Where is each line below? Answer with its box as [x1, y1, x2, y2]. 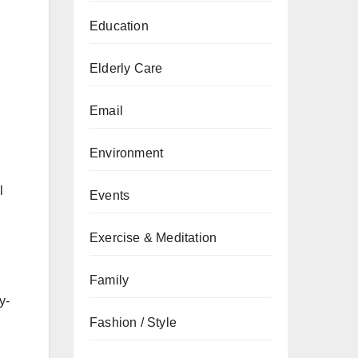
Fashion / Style [89, 316, 177, 329]
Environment [89, 146, 164, 160]
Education [89, 19, 149, 33]
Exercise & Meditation [89, 231, 217, 245]
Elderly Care [89, 62, 163, 75]
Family [89, 273, 129, 287]
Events [89, 189, 130, 202]
